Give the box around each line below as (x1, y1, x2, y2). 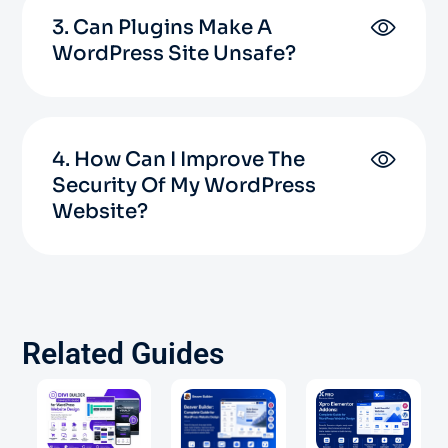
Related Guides (22, 335, 224, 371)
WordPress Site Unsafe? (52, 40, 296, 66)
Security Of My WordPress (52, 172, 316, 198)
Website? (52, 198, 148, 224)
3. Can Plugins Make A (52, 14, 272, 40)
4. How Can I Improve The (52, 146, 305, 172)
